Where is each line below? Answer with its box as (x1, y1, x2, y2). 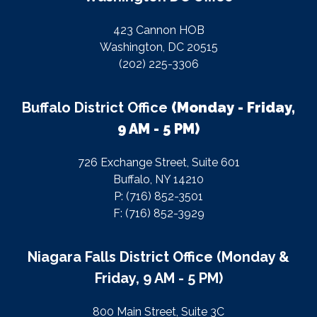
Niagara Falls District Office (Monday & (28, 248, 289, 265)
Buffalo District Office (22, 99, 171, 116)
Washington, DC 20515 (99, 40, 218, 54)
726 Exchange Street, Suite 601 (77, 156, 240, 169)
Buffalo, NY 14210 (113, 173, 204, 186)
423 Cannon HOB (113, 23, 204, 37)
